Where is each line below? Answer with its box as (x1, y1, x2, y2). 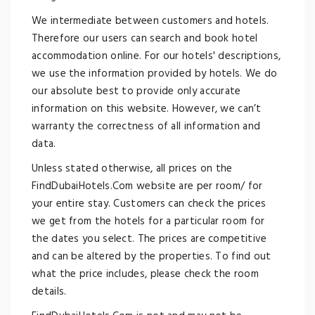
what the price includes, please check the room (32, 266, 259, 283)
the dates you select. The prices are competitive (32, 231, 267, 247)
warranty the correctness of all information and (32, 118, 261, 135)
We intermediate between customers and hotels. (32, 13, 269, 30)
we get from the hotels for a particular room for (32, 213, 265, 230)
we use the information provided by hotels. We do (32, 65, 278, 82)
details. (32, 283, 67, 300)
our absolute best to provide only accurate (32, 83, 241, 100)
